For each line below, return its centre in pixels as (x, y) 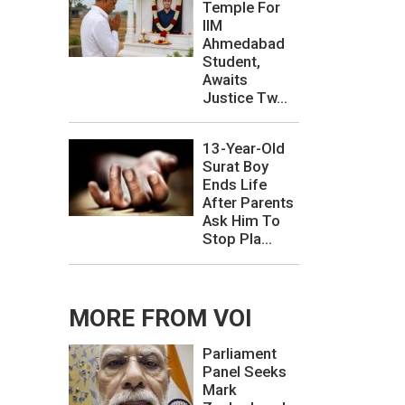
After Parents (248, 203)
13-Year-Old (244, 149)
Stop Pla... (237, 239)
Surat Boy (235, 167)
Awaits (225, 79)
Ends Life (235, 185)
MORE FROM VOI (160, 318)
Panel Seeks (245, 371)
